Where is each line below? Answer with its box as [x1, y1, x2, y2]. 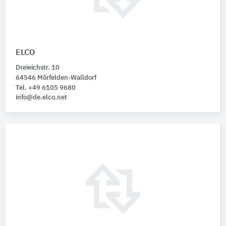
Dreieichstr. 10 [16, 64, 60, 71]
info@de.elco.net [16, 94, 67, 101]
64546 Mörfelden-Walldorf [16, 74, 96, 81]
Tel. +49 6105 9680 [16, 84, 76, 91]
